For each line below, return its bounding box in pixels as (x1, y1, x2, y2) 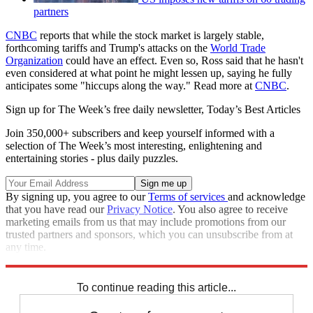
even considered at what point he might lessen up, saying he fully (6, 67, 292, 80)
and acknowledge (228, 191, 305, 203)
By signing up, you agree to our (6, 191, 148, 203)
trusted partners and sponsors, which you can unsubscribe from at (6, 228, 293, 241)
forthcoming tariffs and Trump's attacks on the (6, 42, 210, 54)
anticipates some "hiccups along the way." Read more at (6, 80, 255, 92)
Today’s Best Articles (207, 103, 300, 116)
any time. (6, 241, 46, 254)
